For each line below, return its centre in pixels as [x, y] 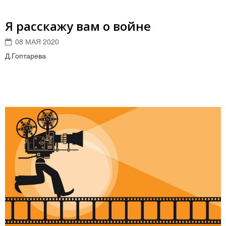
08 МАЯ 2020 [37, 41]
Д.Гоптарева [25, 55]
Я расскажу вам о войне [78, 26]
